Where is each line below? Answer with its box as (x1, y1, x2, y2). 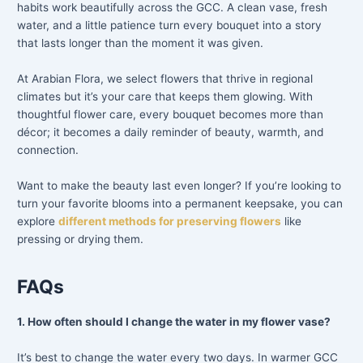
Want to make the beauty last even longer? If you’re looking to (17, 179, 342, 192)
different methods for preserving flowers (58, 215, 282, 228)
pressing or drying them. (17, 233, 144, 246)
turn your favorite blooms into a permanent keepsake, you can (17, 197, 344, 210)
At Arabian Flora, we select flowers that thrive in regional (17, 72, 314, 86)
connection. (17, 143, 79, 157)
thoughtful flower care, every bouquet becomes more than (17, 108, 324, 122)
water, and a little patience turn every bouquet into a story (17, 19, 322, 32)
